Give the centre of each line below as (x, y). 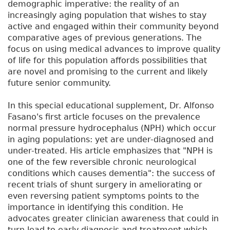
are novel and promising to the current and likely (108, 72)
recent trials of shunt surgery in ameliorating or (105, 185)
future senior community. (59, 83)
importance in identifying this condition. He (95, 207)
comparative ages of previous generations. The (105, 38)
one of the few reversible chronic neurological (102, 162)
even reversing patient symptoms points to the (103, 196)
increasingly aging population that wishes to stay (107, 15)
